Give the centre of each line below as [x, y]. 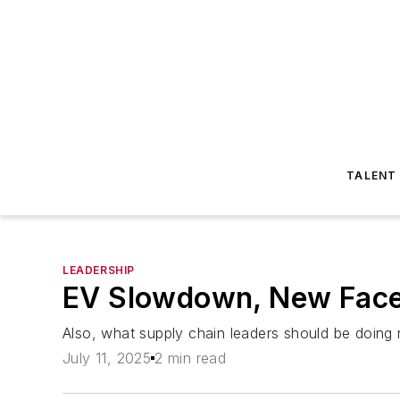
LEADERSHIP [99, 270]
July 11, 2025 [107, 358]
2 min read [191, 358]
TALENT [372, 175]
